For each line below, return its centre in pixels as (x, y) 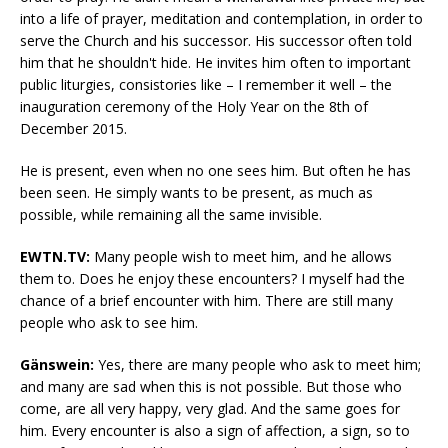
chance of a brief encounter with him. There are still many (206, 301)
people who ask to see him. (109, 323)
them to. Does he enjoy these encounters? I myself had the (212, 279)
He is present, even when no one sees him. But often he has (215, 171)
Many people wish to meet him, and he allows (241, 257)
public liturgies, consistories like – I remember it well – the (206, 85)
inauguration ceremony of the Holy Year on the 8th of (194, 107)
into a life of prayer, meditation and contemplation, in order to (221, 19)
